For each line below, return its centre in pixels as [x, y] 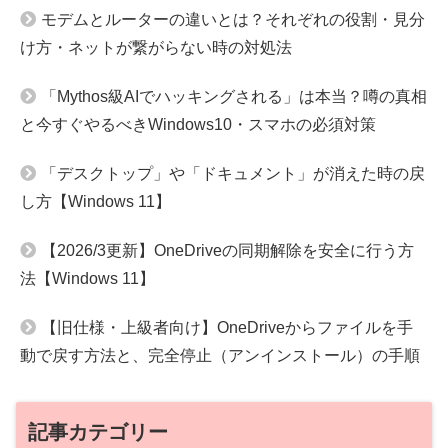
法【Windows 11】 [87, 278]
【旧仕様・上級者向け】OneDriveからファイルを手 [227, 327]
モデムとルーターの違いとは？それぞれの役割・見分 [233, 19]
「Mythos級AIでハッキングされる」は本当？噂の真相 [234, 96]
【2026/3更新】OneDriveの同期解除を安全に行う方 [227, 250]
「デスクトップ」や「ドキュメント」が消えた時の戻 [233, 173]
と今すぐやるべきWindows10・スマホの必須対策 [198, 124]
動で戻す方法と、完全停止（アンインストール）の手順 [220, 355]
